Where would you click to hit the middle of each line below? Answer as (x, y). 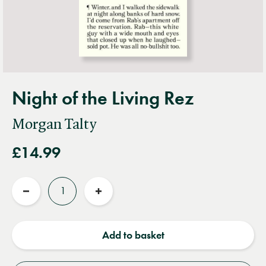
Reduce (42, 201)
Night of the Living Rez (103, 98)
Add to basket (133, 235)
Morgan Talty (54, 124)
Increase (117, 201)
